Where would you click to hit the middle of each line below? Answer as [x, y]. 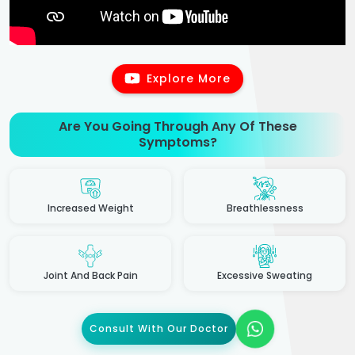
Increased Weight [90, 208]
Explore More [189, 78]
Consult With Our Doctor [158, 328]
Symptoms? [177, 142]
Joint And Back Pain [90, 275]
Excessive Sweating [265, 275]
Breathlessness [265, 208]
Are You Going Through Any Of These [177, 126]
